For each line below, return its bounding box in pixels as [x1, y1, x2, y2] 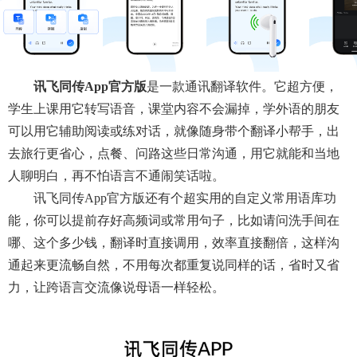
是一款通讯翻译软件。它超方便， [147, 80, 338, 94]
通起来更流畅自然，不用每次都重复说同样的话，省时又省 [8, 258, 339, 273]
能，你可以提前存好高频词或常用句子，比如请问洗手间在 [8, 214, 339, 228]
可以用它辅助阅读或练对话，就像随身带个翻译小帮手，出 [8, 124, 339, 139]
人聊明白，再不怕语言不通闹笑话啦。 [8, 169, 225, 183]
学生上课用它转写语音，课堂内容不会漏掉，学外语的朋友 [8, 102, 339, 116]
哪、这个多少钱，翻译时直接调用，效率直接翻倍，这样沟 [8, 236, 339, 250]
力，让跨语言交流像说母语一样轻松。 [8, 280, 225, 295]
